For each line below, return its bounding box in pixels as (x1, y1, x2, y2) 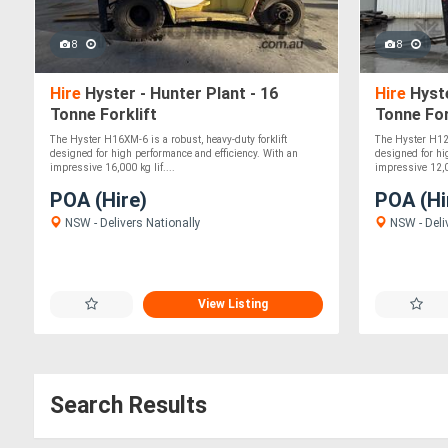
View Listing (198, 297, 269, 311)
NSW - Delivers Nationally (62, 216, 201, 231)
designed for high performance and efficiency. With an (50, 148, 298, 160)
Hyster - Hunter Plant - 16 (81, 84, 278, 104)
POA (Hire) (50, 188, 147, 213)
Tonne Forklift (50, 105, 157, 125)
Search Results (50, 392, 207, 419)
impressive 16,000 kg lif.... (50, 162, 175, 174)
